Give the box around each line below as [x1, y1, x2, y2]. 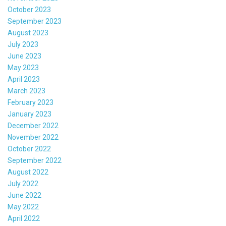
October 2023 [8, 6, 51, 14]
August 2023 [8, 29, 48, 37]
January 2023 [8, 110, 51, 119]
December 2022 [8, 122, 59, 130]
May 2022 [8, 203, 39, 211]
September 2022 [8, 156, 62, 165]
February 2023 [8, 98, 53, 107]
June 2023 [8, 52, 41, 61]
